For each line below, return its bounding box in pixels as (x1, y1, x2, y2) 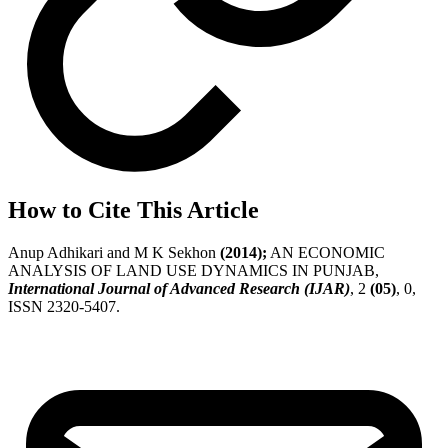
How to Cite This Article (8, 197, 259, 224)
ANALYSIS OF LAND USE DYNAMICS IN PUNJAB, (8, 262, 379, 280)
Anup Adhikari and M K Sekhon (8, 244, 220, 262)
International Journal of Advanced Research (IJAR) (8, 280, 350, 298)
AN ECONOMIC (267, 244, 385, 262)
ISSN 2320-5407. (8, 298, 120, 316)
